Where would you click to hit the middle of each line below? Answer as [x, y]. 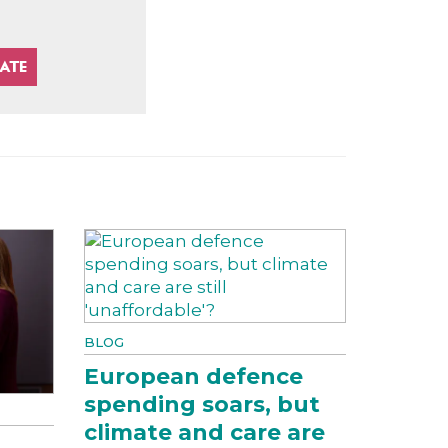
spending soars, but [201, 404]
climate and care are [204, 432]
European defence [193, 376]
